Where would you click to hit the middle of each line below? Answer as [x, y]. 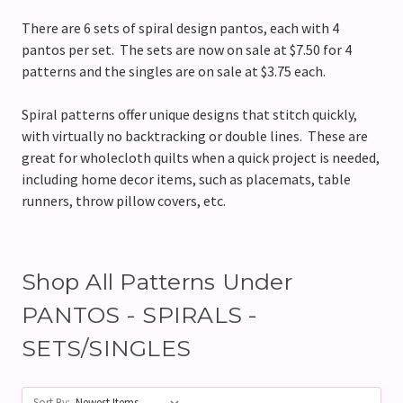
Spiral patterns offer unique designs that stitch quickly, [189, 115]
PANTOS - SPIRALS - [140, 315]
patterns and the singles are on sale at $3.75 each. [174, 72]
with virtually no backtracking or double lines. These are [195, 136]
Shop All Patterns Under [157, 282]
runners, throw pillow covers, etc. [124, 201]
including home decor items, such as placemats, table [186, 179]
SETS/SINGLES [106, 349]
